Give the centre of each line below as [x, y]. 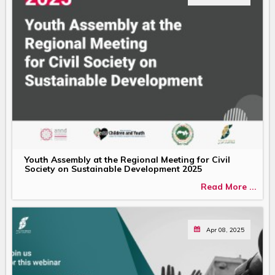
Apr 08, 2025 [225, 229]
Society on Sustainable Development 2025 [113, 168]
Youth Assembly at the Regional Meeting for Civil [127, 159]
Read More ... [229, 187]
